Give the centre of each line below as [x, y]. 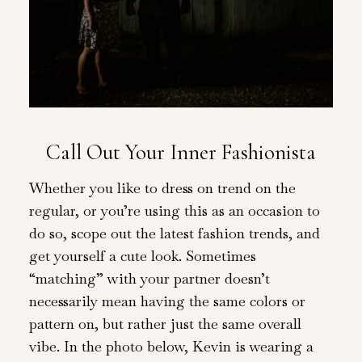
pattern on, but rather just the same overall [165, 323]
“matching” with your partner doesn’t [149, 278]
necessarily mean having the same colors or [167, 301]
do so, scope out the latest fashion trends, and [174, 233]
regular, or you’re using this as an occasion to [174, 210]
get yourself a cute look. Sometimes [142, 255]
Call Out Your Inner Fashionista [181, 153]
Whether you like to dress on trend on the [162, 187]
